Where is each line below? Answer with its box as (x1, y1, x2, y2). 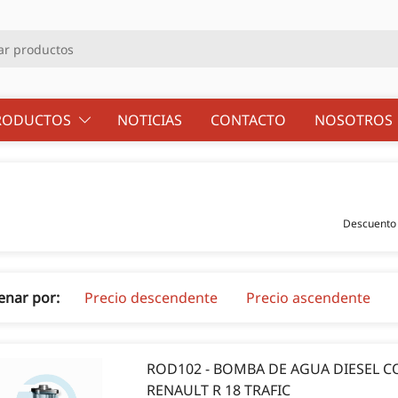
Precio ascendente (243, 287, 374, 307)
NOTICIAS (117, 109, 186, 130)
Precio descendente (81, 287, 221, 307)
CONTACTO (211, 109, 290, 130)
